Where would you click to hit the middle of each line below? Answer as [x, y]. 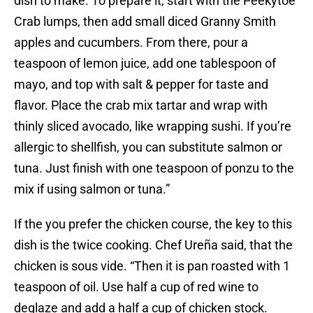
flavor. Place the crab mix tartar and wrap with [141, 105]
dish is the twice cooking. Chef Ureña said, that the [153, 245]
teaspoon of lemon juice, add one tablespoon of [145, 64]
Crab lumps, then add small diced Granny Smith [145, 22]
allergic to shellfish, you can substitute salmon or [148, 147]
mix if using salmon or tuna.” [92, 189]
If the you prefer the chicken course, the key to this [153, 224]
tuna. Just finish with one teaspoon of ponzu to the [154, 168]
